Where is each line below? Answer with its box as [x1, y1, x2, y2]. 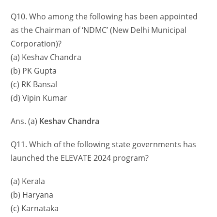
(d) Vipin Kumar [11, 93, 68, 104]
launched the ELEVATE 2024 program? [11, 153, 149, 164]
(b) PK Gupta [11, 65, 57, 77]
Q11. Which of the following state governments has [11, 139, 197, 150]
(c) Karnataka [11, 203, 59, 214]
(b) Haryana [11, 189, 54, 201]
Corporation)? [11, 38, 62, 49]
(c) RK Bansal [11, 79, 58, 90]
